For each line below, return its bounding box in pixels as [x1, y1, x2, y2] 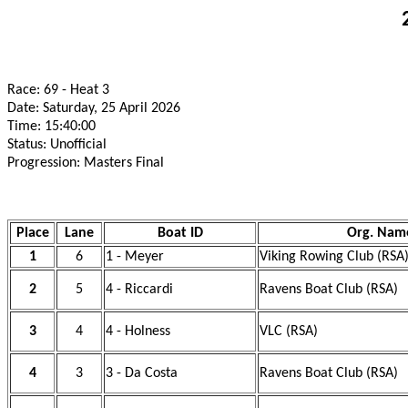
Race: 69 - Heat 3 [7, 83, 109, 97]
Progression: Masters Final [7, 156, 164, 170]
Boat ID [157, 226, 203, 240]
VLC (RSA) [260, 324, 318, 339]
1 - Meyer [106, 250, 164, 264]
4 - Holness [106, 324, 170, 339]
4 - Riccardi [106, 282, 173, 297]
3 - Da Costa [106, 366, 178, 381]
